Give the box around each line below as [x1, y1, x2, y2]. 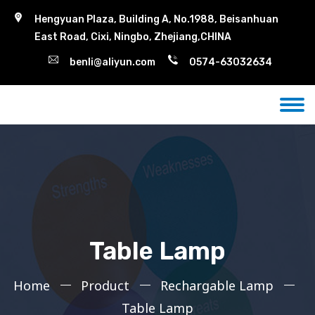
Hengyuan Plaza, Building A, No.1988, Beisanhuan [34, 13, 278, 25]
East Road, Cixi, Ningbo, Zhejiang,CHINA [34, 31, 231, 43]
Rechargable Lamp [160, 277, 274, 294]
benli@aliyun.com [69, 56, 155, 68]
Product [81, 277, 129, 294]
